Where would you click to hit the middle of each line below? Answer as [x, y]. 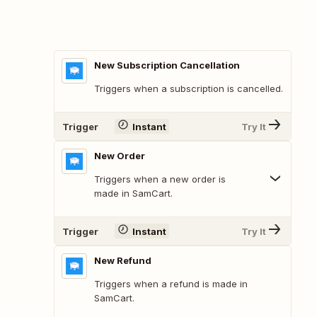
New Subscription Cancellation [167, 65]
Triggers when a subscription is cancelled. [189, 89]
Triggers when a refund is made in [171, 284]
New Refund [123, 261]
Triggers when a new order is [160, 179]
